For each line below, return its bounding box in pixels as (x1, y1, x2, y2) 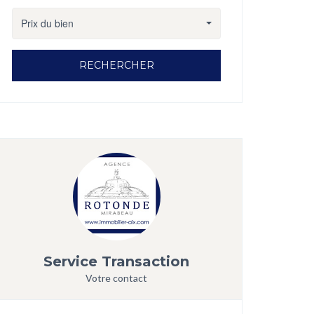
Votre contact (86, 271, 147, 284)
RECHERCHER (78, 59, 154, 72)
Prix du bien (21, 16, 74, 31)
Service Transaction (43, 252, 189, 270)
